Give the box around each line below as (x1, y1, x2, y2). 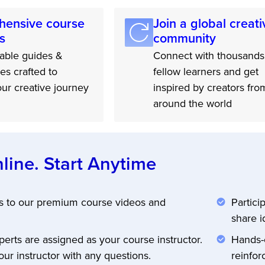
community (153, 28, 216, 47)
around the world (153, 95, 232, 111)
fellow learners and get (153, 63, 258, 79)
